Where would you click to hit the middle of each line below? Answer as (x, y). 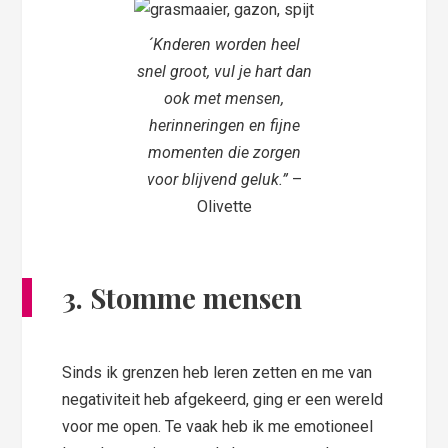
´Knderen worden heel (224, 45)
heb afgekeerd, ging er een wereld (264, 400)
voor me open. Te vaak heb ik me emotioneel (218, 427)
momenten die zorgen (224, 153)
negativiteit (101, 400)
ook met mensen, (224, 99)
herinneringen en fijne (224, 126)
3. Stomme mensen (182, 298)
